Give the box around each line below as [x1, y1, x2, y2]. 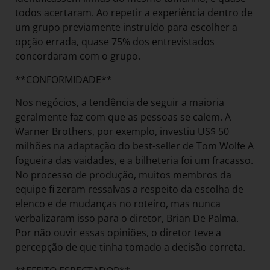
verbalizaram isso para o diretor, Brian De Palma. [15, 212, 239, 225]
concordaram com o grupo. [15, 49, 143, 63]
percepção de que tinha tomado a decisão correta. [15, 240, 248, 254]
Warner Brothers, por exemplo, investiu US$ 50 [15, 125, 229, 139]
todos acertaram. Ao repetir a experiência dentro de [15, 6, 253, 20]
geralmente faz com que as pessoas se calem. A [15, 110, 231, 124]
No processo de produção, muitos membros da [15, 168, 231, 182]
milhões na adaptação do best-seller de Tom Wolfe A [15, 139, 254, 153]
